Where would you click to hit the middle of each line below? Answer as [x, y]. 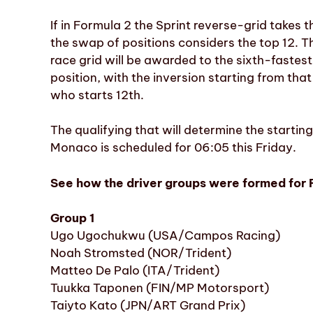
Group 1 [72, 218]
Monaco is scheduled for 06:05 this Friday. [173, 148]
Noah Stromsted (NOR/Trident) [141, 253]
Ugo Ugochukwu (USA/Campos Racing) [165, 236]
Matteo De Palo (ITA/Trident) [135, 271]
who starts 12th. [97, 95]
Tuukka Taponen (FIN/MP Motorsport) [160, 288]
